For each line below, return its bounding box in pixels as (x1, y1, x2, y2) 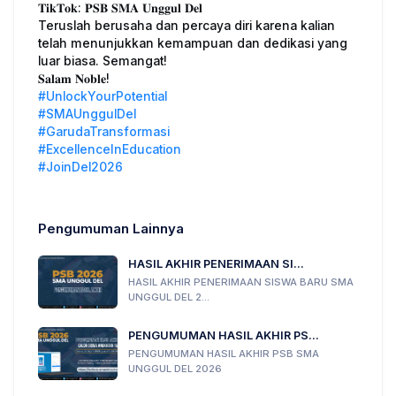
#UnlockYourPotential (38, 89, 167, 104)
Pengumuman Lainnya (38, 220, 184, 238)
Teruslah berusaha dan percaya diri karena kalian (38, 19, 335, 34)
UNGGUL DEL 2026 (128, 362, 222, 376)
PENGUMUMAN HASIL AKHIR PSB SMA (128, 347, 319, 361)
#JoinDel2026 (38, 160, 123, 175)
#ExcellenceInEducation (38, 142, 181, 157)
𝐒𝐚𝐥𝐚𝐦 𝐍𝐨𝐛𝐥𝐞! (38, 72, 110, 87)
